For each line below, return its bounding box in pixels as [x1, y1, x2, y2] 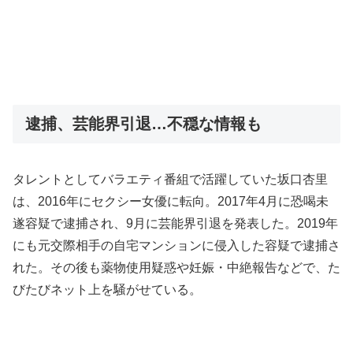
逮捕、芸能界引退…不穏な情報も [25, 114, 262, 132]
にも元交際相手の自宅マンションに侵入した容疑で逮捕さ [13, 239, 340, 253]
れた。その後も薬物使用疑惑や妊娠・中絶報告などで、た [13, 261, 340, 275]
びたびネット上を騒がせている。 [13, 283, 202, 297]
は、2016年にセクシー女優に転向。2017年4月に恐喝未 [13, 195, 329, 209]
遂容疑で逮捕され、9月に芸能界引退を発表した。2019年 [13, 217, 338, 231]
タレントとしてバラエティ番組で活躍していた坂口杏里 [13, 173, 328, 187]
